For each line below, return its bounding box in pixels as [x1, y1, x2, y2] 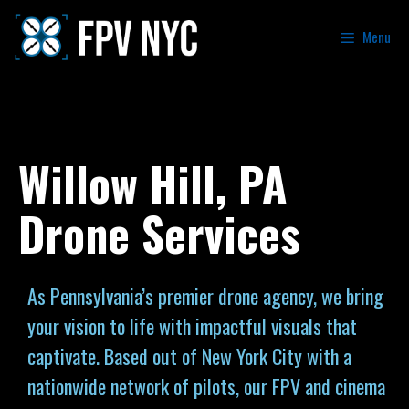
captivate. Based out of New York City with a [27, 341, 351, 371]
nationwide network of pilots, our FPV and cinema [27, 372, 385, 401]
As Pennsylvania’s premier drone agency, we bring [27, 281, 383, 310]
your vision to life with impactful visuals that [27, 311, 357, 341]
